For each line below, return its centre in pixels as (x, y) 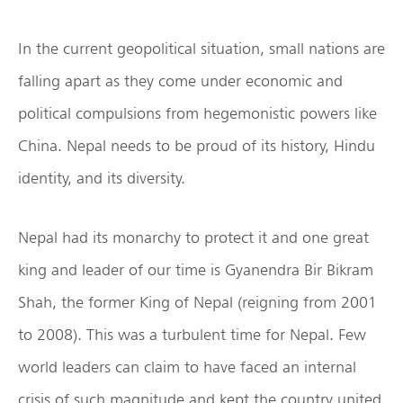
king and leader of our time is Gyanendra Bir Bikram (196, 270)
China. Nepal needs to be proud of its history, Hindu (197, 146)
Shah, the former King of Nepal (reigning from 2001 (197, 302)
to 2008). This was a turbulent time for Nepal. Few (192, 335)
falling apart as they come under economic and (180, 81)
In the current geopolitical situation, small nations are (201, 49)
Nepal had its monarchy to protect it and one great (193, 237)
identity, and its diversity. (102, 178)
